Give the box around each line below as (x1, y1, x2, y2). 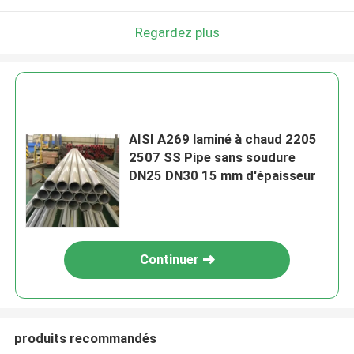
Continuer (139, 251, 199, 268)
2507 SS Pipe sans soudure (129, 149, 296, 166)
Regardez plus (134, 24, 220, 40)
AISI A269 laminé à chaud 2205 (129, 131, 318, 148)
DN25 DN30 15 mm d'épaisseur (129, 168, 317, 184)
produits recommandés (13, 330, 156, 346)
